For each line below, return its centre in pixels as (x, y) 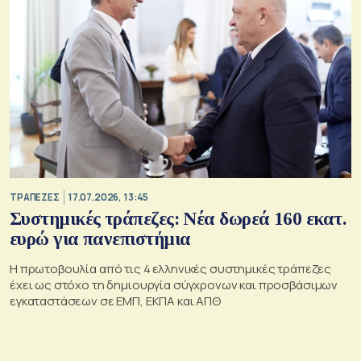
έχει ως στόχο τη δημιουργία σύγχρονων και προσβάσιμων (174, 284)
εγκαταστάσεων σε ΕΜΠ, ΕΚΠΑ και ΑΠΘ (115, 301)
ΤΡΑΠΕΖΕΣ (35, 197)
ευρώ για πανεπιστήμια (100, 239)
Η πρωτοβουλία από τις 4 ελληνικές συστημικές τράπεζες (171, 268)
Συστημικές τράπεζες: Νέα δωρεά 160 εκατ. (178, 218)
